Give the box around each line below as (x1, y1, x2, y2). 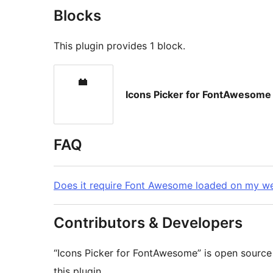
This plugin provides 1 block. (54, 40, 185, 52)
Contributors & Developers (54, 214, 243, 232)
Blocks (54, 7, 101, 25)
